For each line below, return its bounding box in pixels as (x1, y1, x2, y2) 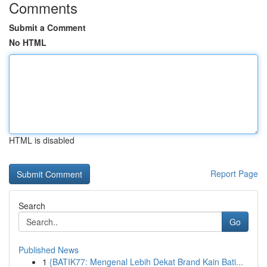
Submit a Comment (9, 21, 86, 33)
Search (18, 200, 45, 212)
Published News (18, 244, 79, 256)
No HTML (9, 36, 46, 48)
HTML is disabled (9, 134, 74, 146)
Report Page (210, 167, 258, 179)
